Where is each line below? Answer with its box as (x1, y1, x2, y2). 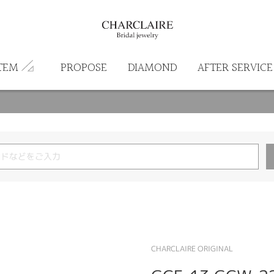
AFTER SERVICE (197, 58, 273, 78)
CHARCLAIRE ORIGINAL (151, 243, 234, 254)
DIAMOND (127, 58, 177, 78)
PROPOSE (60, 58, 107, 78)
